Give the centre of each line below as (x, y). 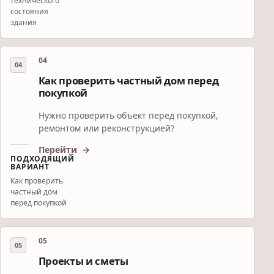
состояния (29, 12)
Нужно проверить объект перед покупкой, (128, 116)
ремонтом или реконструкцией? (106, 128)
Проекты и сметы (83, 261)
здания (24, 23)
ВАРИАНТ (30, 167)
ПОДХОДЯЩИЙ (43, 159)
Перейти (57, 150)
